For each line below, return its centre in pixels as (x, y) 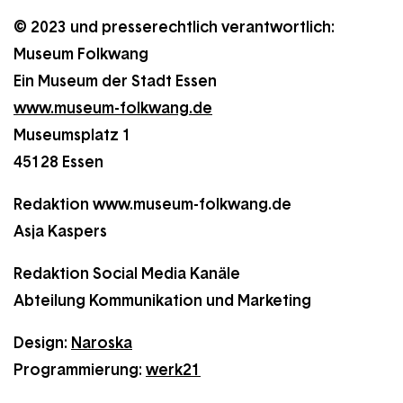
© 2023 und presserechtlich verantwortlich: (174, 27)
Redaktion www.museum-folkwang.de (152, 204)
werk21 (173, 370)
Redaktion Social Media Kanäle (127, 273)
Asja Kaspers (60, 231)
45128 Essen (58, 162)
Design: (42, 343)
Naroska (102, 343)
